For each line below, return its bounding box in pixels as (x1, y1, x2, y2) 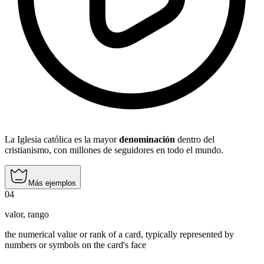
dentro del (175, 134, 214, 145)
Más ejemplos (28, 179, 76, 188)
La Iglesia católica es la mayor (5, 134, 119, 145)
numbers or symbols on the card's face (5, 240, 146, 250)
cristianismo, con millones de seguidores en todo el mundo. (5, 145, 223, 156)
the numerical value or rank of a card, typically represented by (5, 229, 234, 240)
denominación (119, 134, 175, 145)
